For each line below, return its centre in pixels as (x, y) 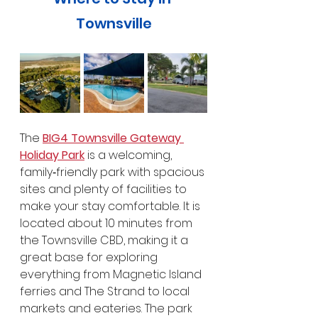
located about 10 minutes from (108, 223)
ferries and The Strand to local (106, 291)
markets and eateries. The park (108, 308)
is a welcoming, (130, 155)
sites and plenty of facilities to (105, 189)
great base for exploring (90, 257)
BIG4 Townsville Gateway (113, 138)
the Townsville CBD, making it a (105, 240)
